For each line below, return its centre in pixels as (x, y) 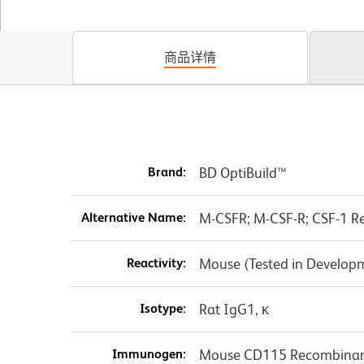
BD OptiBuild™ (243, 173)
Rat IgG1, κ (234, 310)
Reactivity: (156, 263)
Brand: (167, 172)
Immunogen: (149, 354)
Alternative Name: (133, 218)
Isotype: (162, 309)
